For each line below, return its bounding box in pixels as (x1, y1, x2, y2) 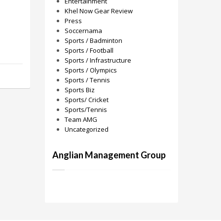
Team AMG (65, 115, 97, 124)
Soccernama (65, 26, 102, 35)
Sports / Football (65, 46, 113, 55)
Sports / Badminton (65, 36, 122, 45)
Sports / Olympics (65, 66, 117, 74)
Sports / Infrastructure (65, 56, 131, 65)
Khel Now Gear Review (65, 6, 133, 15)
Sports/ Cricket (65, 95, 109, 104)
